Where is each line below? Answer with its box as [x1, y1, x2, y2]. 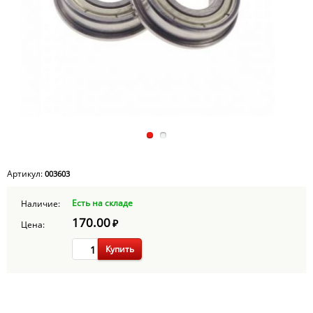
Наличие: [21, 198, 60, 210]
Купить [105, 243, 134, 255]
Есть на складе [72, 197, 133, 209]
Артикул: [7, 168, 45, 180]
